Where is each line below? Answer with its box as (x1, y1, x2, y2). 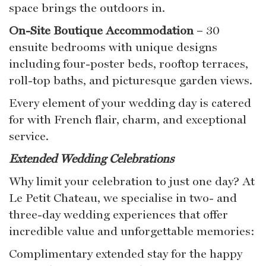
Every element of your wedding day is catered (9, 96, 251, 110)
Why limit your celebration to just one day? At (9, 174, 255, 188)
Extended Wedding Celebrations (9, 151, 174, 166)
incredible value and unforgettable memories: (9, 224, 255, 238)
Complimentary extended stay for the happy (9, 246, 242, 261)
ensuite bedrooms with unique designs (9, 40, 217, 54)
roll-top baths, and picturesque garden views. (9, 73, 252, 87)
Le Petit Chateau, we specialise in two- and (9, 191, 237, 205)
